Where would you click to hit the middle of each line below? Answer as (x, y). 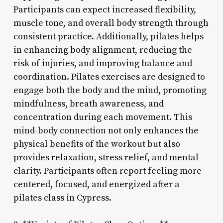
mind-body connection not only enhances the (106, 130)
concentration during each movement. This (103, 117)
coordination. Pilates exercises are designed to (109, 77)
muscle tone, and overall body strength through (111, 23)
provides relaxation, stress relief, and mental (106, 157)
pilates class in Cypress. (62, 198)
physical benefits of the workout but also (97, 144)
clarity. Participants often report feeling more (107, 171)
